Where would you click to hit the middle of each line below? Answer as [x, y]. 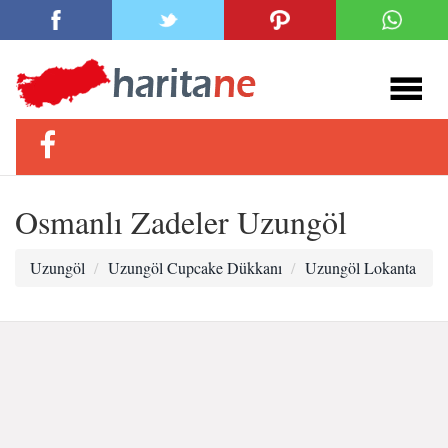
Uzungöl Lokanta [360, 267]
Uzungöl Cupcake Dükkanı [195, 267]
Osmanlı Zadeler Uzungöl [181, 221]
